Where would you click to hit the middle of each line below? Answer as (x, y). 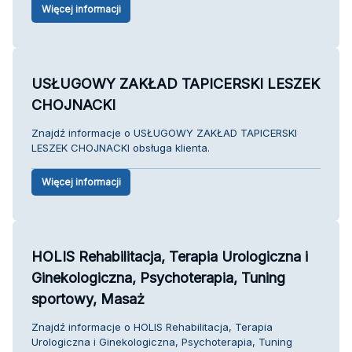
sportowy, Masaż (88, 299)
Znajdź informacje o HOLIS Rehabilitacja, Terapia (152, 326)
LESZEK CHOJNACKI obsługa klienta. (121, 147)
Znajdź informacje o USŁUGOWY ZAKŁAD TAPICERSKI (164, 132)
